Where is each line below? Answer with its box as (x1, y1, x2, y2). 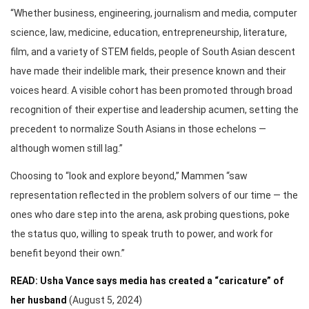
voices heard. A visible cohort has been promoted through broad (10, 85, 292, 97)
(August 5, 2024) (67, 295, 142, 306)
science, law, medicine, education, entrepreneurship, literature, (10, 27, 287, 39)
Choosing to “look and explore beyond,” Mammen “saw (10, 170, 248, 182)
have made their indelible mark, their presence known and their (10, 66, 286, 77)
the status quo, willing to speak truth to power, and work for (10, 228, 273, 240)
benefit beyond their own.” (10, 248, 125, 259)
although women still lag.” (10, 143, 123, 154)
